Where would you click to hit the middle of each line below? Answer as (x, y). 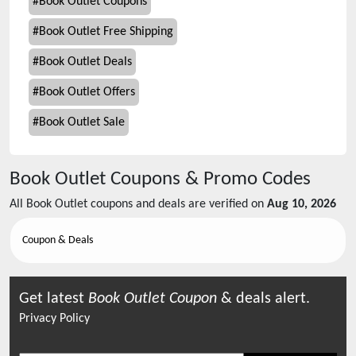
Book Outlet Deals (85, 62)
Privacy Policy (54, 319)
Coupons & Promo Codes (208, 179)
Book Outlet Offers (87, 92)
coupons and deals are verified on (176, 204)
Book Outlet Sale (82, 122)
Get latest (54, 299)
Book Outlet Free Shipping (106, 32)
